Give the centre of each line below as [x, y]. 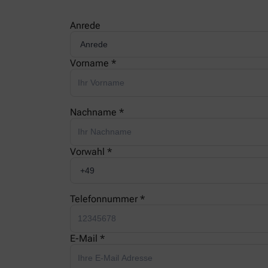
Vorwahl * [91, 152]
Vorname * [93, 63]
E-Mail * [87, 239]
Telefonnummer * [107, 199]
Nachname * [97, 112]
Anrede [85, 26]
